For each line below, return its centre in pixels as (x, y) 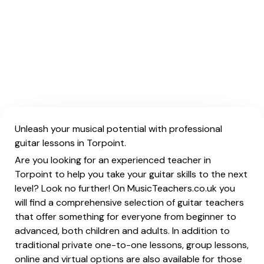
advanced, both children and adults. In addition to (122, 231)
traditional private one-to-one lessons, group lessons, (132, 245)
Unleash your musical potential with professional (118, 129)
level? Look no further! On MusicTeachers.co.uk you (125, 188)
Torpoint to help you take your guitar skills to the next (131, 174)
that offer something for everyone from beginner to (126, 217)
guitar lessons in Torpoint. (70, 143)
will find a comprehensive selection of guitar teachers (129, 202)
